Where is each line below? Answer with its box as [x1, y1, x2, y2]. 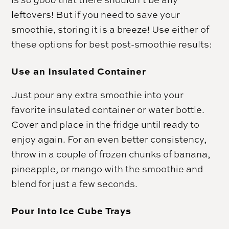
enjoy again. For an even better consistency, [11, 132, 207, 145]
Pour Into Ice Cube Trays [11, 203, 132, 217]
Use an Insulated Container [11, 64, 146, 78]
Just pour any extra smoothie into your [11, 88, 184, 101]
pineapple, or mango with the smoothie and [11, 162, 203, 175]
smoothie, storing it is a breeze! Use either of [11, 22, 210, 35]
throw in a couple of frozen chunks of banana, [11, 147, 211, 160]
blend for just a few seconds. [11, 177, 138, 190]
